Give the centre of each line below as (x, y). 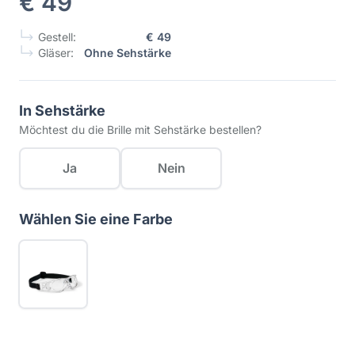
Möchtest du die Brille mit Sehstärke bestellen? (140, 130)
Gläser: (54, 53)
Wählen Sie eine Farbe (96, 219)
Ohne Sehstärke (128, 53)
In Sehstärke (62, 111)
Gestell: (55, 37)
